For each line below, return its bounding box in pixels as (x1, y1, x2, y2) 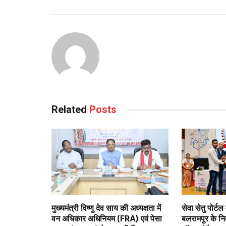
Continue (66, 9, 120, 24)
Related (51, 103, 89, 116)
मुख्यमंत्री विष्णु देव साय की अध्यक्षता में (51, 202, 161, 213)
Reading (66, 27, 114, 42)
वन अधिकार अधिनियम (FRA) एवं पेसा (51, 213, 162, 223)
